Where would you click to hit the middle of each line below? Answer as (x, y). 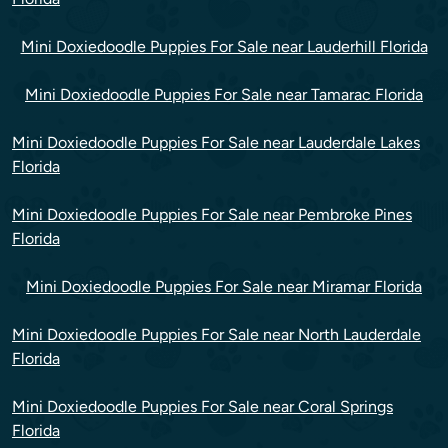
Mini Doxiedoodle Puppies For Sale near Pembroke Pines (212, 214)
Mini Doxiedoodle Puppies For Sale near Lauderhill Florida (224, 46)
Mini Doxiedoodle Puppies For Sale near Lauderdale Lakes (216, 142)
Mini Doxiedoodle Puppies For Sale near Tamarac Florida (224, 94)
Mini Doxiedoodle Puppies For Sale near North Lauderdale (216, 334)
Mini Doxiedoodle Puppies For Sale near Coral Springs (202, 406)
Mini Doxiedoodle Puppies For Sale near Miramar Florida (224, 286)
